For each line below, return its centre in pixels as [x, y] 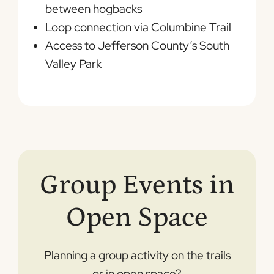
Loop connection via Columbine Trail [138, 28]
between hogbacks [94, 9]
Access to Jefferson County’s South [137, 46]
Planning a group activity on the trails [137, 255]
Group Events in [137, 185]
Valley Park [73, 64]
